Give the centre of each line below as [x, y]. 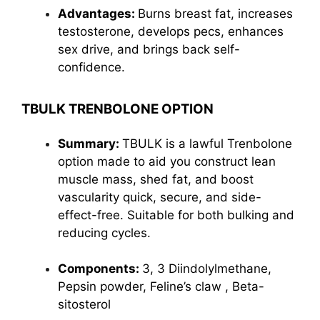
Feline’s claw [187, 286]
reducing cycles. [104, 232]
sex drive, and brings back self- [149, 49]
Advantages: [98, 14]
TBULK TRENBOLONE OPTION [117, 109]
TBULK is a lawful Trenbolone [207, 143]
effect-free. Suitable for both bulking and [176, 215]
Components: [100, 269]
